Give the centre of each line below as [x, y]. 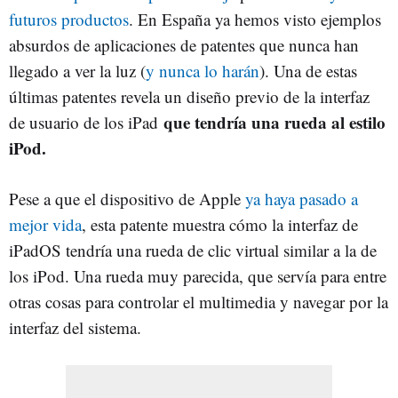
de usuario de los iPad [86, 122]
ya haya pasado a [302, 199]
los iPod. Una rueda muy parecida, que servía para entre [198, 276]
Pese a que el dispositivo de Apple [127, 199]
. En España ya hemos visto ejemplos [255, 19]
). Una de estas [308, 71]
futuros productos [69, 19]
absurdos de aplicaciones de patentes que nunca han [184, 45]
